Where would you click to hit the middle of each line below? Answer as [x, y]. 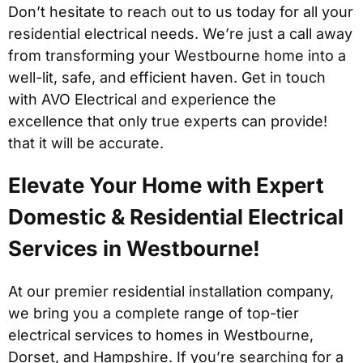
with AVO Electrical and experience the [142, 100]
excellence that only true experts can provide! [168, 122]
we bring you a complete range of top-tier [154, 314]
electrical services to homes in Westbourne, [161, 335]
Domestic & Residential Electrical [176, 217]
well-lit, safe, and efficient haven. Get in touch [167, 78]
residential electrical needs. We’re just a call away [180, 34]
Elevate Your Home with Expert [166, 186]
